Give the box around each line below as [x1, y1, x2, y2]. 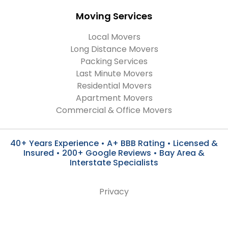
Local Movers [88, 31, 140, 43]
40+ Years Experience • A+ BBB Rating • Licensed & [10, 137, 218, 150]
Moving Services [76, 10, 152, 23]
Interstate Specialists [70, 157, 158, 169]
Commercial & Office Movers [56, 104, 172, 117]
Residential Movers [76, 80, 152, 92]
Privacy [99, 186, 129, 198]
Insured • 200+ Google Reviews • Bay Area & [23, 147, 205, 159]
